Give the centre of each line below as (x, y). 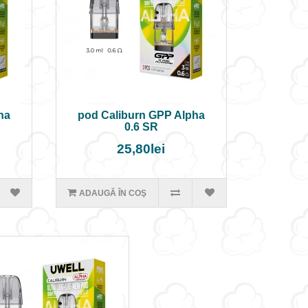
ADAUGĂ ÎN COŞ (113, 193)
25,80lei (141, 149)
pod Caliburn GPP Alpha (141, 115)
